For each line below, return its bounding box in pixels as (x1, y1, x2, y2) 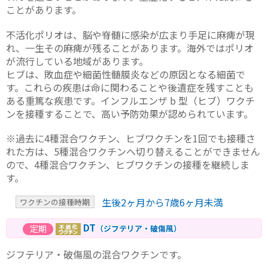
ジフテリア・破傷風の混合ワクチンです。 (6, 247, 187, 262)
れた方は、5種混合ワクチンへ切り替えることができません (6, 144, 260, 159)
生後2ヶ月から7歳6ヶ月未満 (101, 194, 223, 209)
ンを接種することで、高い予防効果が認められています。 (6, 106, 253, 121)
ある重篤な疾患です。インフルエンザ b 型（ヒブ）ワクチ (6, 93, 255, 108)
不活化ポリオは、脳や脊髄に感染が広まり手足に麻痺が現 (6, 27, 255, 42)
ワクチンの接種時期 (20, 196, 90, 208)
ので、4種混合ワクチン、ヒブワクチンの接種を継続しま (6, 157, 249, 172)
